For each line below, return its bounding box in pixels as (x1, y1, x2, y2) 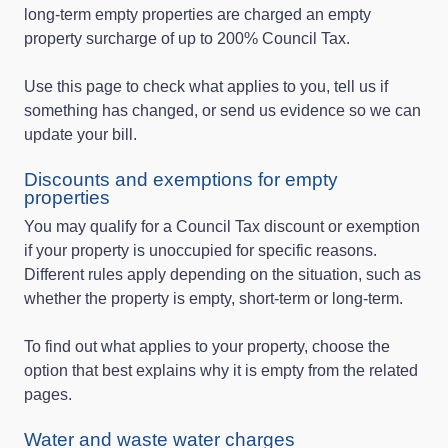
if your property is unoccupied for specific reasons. (24, 241, 377, 259)
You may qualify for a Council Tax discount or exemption (24, 217, 420, 235)
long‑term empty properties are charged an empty (24, 5, 371, 23)
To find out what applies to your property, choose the (24, 337, 390, 355)
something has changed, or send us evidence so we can (24, 101, 421, 119)
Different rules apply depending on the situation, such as (24, 265, 421, 283)
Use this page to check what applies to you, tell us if (24, 77, 388, 95)
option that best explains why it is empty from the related (24, 361, 418, 379)
